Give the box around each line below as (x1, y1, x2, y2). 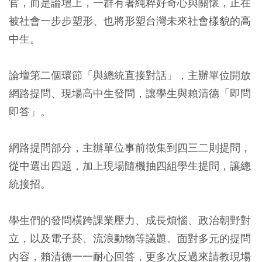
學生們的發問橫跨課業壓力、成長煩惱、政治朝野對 (9, 213, 251, 227)
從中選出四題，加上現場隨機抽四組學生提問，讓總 (9, 159, 251, 173)
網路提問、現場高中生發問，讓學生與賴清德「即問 (9, 87, 251, 100)
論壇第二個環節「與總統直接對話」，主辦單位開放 (9, 68, 251, 82)
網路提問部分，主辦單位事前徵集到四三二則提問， (9, 141, 251, 154)
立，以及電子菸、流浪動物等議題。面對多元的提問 (9, 232, 251, 245)
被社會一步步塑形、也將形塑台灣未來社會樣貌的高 (9, 14, 251, 27)
